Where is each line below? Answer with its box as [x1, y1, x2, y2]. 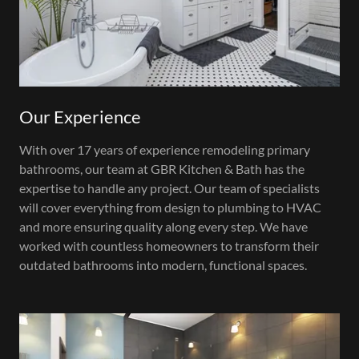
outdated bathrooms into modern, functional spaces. [19, 257, 307, 273]
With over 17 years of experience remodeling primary [19, 142, 310, 158]
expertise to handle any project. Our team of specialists [19, 180, 320, 196]
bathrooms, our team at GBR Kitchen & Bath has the [19, 161, 305, 177]
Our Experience [19, 106, 141, 128]
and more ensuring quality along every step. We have [19, 219, 308, 235]
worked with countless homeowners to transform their [19, 238, 319, 254]
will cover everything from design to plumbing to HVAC [19, 200, 321, 216]
